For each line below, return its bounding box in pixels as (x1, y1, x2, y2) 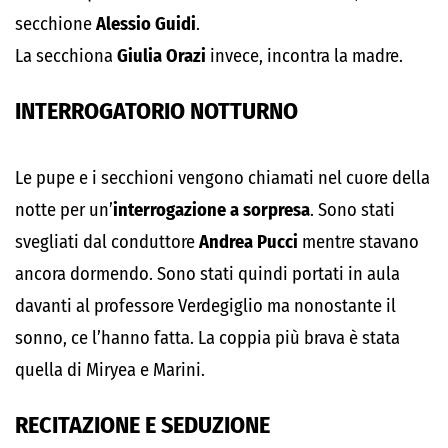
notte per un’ (15, 199, 113, 221)
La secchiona (15, 45, 113, 67)
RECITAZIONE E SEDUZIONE (15, 411, 270, 439)
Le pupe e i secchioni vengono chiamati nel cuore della (15, 167, 430, 189)
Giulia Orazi (113, 45, 206, 67)
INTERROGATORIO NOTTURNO (15, 97, 298, 125)
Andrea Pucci (199, 231, 298, 253)
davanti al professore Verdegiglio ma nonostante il (15, 295, 396, 317)
